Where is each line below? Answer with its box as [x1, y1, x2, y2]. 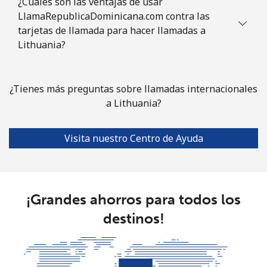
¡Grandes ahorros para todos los [26, 190, 241, 208]
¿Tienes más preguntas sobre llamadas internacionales [10, 82, 257, 95]
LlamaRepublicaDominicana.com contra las [18, 9, 210, 23]
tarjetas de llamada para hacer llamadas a [18, 23, 206, 37]
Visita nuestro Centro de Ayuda [64, 131, 203, 145]
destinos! [103, 209, 164, 227]
